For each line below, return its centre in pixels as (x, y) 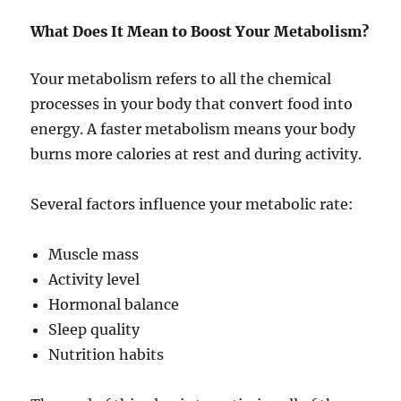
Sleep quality (94, 330)
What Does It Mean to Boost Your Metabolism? (200, 32)
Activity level (94, 280)
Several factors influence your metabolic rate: (192, 205)
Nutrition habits (107, 355)
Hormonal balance (114, 305)
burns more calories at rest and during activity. (196, 154)
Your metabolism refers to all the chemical (181, 79)
